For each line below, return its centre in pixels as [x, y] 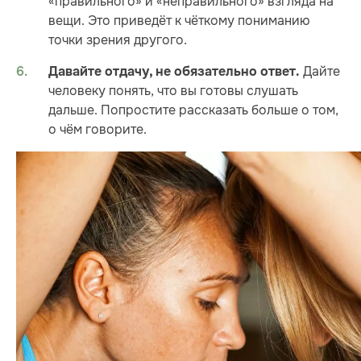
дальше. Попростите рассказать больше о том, [193, 110]
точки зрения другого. [118, 40]
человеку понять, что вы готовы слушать [173, 91]
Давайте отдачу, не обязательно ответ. [174, 72]
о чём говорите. [98, 130]
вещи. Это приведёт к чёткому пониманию [179, 21]
